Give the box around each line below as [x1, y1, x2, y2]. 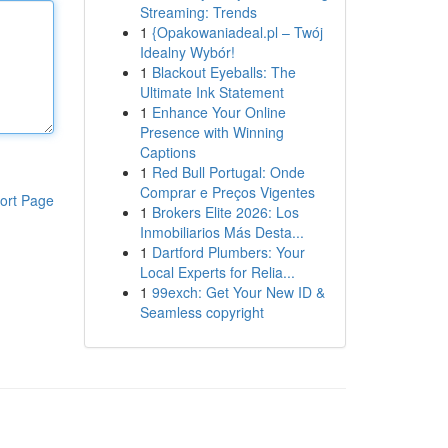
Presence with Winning [139, 122, 284, 142]
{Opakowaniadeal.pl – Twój [151, 22, 323, 42]
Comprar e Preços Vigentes [139, 182, 315, 202]
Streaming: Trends [139, 2, 257, 22]
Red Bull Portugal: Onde [151, 162, 305, 182]
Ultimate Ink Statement [139, 82, 284, 102]
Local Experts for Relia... [139, 262, 295, 282]
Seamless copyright [139, 302, 264, 322]
